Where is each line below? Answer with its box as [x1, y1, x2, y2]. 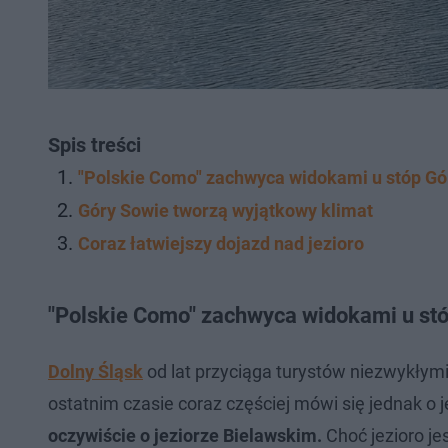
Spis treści [48, 132, 141, 157]
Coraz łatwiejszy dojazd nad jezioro [78, 232, 364, 254]
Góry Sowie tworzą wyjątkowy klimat [78, 199, 373, 221]
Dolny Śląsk [48, 360, 143, 382]
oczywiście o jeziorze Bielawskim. [48, 424, 322, 446]
